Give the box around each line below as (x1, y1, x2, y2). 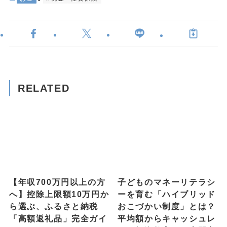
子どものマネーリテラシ (118, 177, 216, 187)
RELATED (18, 82, 70, 94)
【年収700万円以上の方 (9, 177, 106, 187)
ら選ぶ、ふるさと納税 (9, 202, 99, 211)
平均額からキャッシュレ (118, 214, 216, 223)
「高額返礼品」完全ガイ (9, 214, 107, 223)
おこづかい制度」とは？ (118, 202, 216, 211)
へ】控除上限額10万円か (9, 190, 109, 199)
